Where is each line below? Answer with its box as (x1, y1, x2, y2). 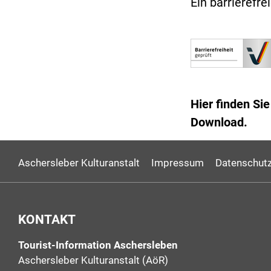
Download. (191, 114, 247, 129)
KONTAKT (18, 211, 76, 227)
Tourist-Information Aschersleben (18, 239, 178, 252)
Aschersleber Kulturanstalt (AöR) (18, 254, 168, 267)
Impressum (151, 156, 204, 169)
